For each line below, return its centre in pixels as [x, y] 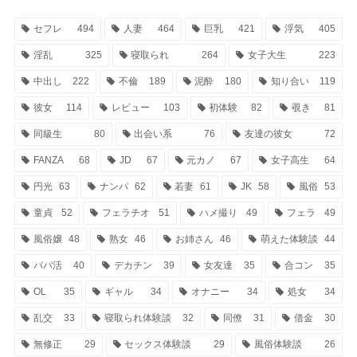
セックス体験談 [158, 345]
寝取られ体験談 [137, 318]
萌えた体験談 [289, 239]
